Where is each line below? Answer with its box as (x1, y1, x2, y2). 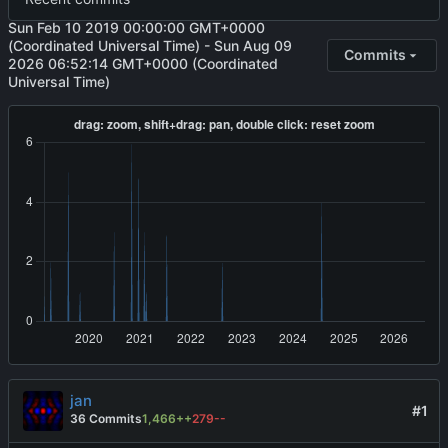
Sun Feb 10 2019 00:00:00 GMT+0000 (8, 19, 265, 37)
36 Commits (70, 411, 142, 427)
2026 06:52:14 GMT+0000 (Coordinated (8, 55, 278, 73)
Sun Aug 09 (214, 37, 292, 55)
